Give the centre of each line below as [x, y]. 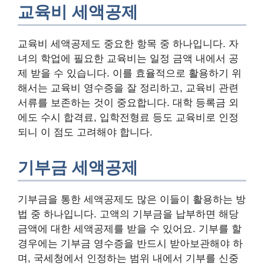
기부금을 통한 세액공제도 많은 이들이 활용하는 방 [132, 200]
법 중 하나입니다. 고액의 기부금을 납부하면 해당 [128, 214]
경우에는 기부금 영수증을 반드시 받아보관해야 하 [130, 244]
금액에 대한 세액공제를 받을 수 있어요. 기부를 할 [130, 229]
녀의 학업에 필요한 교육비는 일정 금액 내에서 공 [128, 59]
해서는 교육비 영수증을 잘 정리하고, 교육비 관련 [128, 88]
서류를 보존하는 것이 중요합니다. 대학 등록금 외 [128, 103]
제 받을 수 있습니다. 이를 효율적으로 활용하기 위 [130, 74]
